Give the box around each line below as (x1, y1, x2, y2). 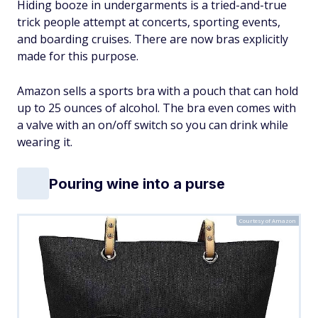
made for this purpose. (17, 48, 138, 64)
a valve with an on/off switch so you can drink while (17, 117, 288, 133)
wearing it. (17, 134, 72, 150)
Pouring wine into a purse (49, 175, 225, 192)
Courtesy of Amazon (239, 216, 296, 224)
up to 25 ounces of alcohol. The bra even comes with (17, 100, 296, 116)
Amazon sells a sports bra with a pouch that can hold (17, 83, 298, 99)
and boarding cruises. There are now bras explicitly (17, 31, 288, 47)
